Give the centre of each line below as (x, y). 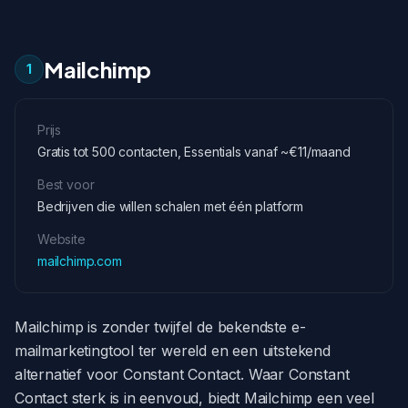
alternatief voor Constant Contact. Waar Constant (182, 374)
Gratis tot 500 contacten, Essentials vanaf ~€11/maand (194, 152)
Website (61, 239)
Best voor (66, 184)
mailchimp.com (80, 261)
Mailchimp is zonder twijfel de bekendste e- (160, 327)
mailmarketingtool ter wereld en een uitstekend (173, 351)
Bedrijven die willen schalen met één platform (171, 206)
